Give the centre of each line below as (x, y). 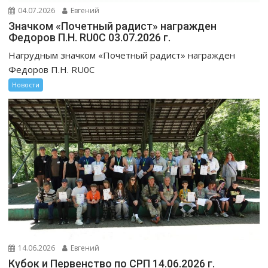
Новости (26, 84)
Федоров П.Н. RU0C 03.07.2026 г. (90, 37)
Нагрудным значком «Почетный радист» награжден (122, 55)
